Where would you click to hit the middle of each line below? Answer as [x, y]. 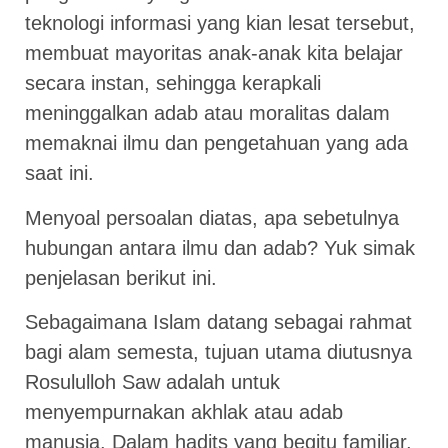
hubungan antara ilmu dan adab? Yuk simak [220, 247]
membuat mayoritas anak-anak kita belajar [214, 53]
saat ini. [59, 173]
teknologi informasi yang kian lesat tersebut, [220, 23]
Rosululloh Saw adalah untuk [152, 382]
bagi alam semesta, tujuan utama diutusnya [218, 352]
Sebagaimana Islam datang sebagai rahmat [218, 322]
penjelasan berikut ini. [121, 277]
